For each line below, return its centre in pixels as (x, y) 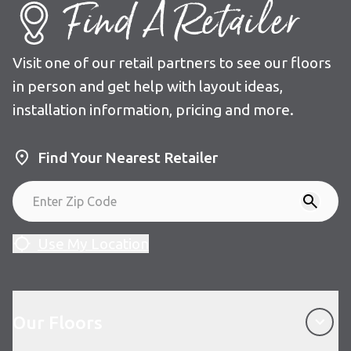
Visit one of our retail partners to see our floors (172, 63)
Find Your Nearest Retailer (128, 157)
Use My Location (93, 243)
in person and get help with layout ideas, (148, 86)
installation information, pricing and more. (153, 110)
